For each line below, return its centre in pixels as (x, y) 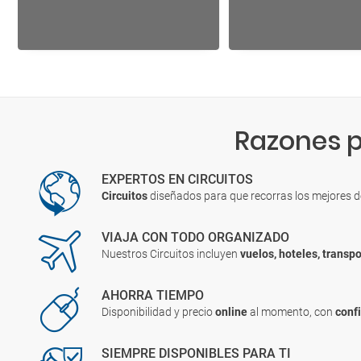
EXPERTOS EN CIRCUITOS (178, 179)
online (233, 312)
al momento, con (293, 312)
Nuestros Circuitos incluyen (171, 254)
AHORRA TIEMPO (153, 295)
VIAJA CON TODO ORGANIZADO (196, 237)
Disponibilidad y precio (159, 312)
